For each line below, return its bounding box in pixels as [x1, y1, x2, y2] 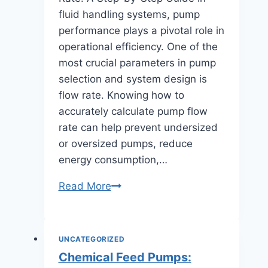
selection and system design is [58, 73, 207, 86]
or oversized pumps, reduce [58, 138, 193, 150]
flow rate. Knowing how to [58, 89, 184, 102]
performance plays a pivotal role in [58, 25, 224, 37]
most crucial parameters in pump [58, 57, 216, 69]
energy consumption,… [58, 154, 167, 166]
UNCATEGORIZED [58, 234, 125, 244]
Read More [58, 180, 111, 193]
